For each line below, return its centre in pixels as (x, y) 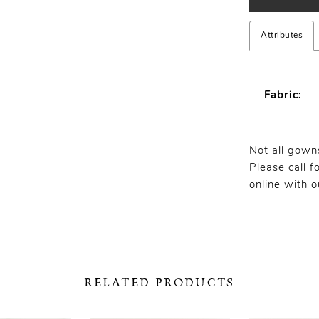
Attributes (282, 35)
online (265, 185)
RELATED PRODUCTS (159, 282)
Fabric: (283, 95)
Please (269, 168)
